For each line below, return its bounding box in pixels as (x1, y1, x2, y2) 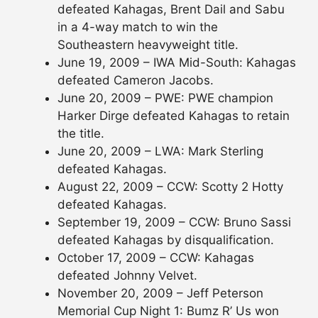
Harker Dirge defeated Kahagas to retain (57, 109, 290, 124)
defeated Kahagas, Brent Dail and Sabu (57, 2, 285, 17)
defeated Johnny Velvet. (57, 268, 197, 283)
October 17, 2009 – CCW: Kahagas (57, 251, 254, 265)
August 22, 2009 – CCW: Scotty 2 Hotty (57, 180, 283, 194)
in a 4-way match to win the (57, 20, 218, 35)
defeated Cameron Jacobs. (57, 73, 214, 88)
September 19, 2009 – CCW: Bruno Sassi (57, 215, 291, 230)
